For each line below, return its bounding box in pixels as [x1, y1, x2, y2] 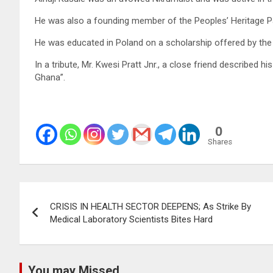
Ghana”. [35, 71, 65, 83]
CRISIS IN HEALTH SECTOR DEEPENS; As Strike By [50, 200, 251, 212]
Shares [208, 136, 232, 146]
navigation [19, 207, 110, 230]
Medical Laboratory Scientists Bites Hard [50, 213, 213, 225]
